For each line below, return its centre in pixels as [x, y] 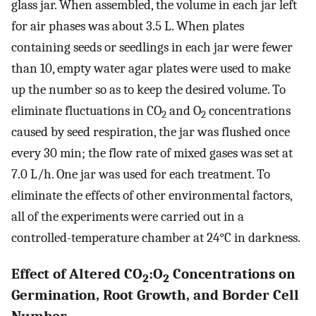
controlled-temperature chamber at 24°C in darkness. [156, 238]
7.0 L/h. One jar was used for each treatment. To [141, 175]
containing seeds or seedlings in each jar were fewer [152, 48]
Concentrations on [232, 274]
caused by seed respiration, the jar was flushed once [151, 132]
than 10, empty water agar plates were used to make [151, 69]
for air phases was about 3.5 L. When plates [128, 26]
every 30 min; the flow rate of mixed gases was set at [152, 153]
